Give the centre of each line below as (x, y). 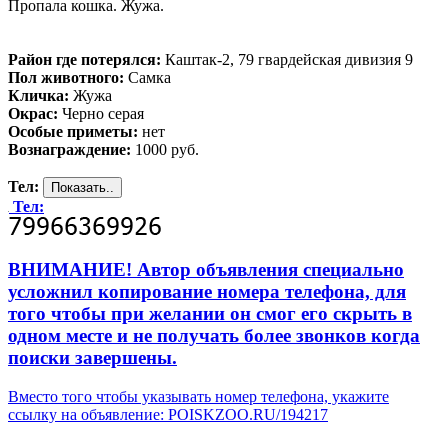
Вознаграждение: (69, 150)
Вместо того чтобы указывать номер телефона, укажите (198, 396)
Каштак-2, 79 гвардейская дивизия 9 (287, 60)
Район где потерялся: (84, 60)
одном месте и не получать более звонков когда (214, 336)
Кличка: (38, 96)
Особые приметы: (73, 132)
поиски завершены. (92, 358)
